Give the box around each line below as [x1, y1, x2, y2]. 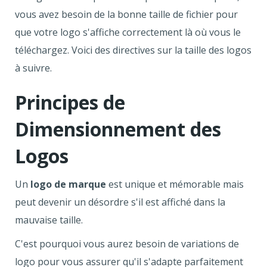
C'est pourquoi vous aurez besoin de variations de [15, 237, 239, 251]
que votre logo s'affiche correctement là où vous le [15, 26, 241, 39]
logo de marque [30, 178, 106, 191]
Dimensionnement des [15, 116, 221, 142]
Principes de [15, 89, 125, 116]
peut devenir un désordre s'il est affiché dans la [15, 195, 225, 209]
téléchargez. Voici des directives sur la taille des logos [15, 44, 252, 57]
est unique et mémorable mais [106, 178, 244, 191]
